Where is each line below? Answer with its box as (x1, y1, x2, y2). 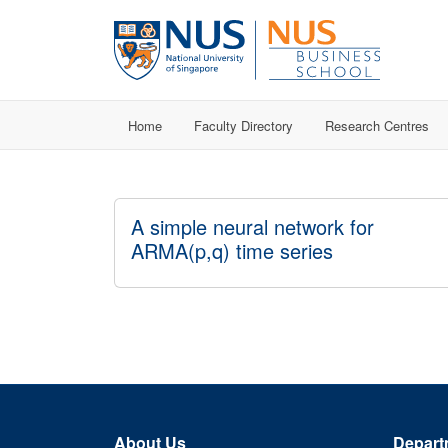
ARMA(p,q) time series (131, 236, 333, 265)
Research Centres (325, 115, 429, 135)
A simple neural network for (131, 212, 374, 241)
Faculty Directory (194, 115, 293, 135)
